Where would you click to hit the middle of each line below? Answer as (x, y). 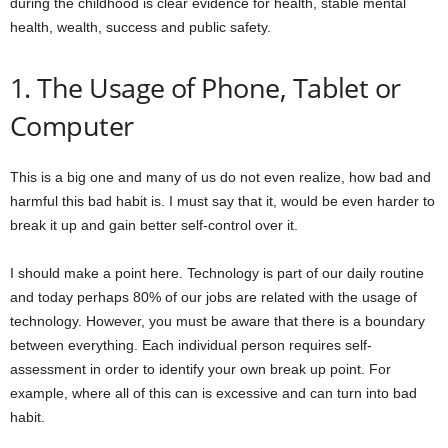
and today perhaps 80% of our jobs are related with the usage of (213, 297)
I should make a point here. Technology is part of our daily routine (217, 273)
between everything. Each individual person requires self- (191, 345)
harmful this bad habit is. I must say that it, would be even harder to (222, 201)
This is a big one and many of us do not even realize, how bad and (220, 177)
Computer (72, 126)
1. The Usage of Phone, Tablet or (205, 88)
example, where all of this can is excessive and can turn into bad (213, 393)
